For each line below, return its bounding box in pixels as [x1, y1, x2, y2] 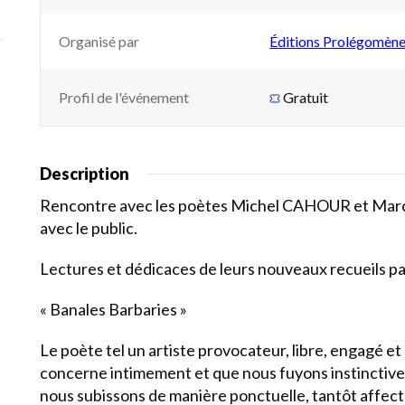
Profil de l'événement [59, 89, 189, 106]
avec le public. [40, 218, 137, 238]
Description [40, 164, 129, 184]
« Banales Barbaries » [40, 299, 187, 319]
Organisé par [59, 33, 139, 50]
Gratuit [283, 89, 329, 106]
